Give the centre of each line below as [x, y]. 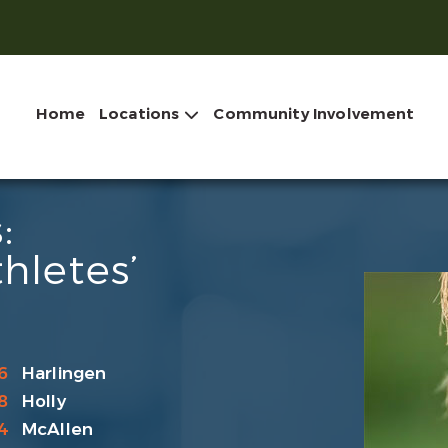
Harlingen [64, 373]
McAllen [57, 429]
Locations [139, 114]
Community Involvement [314, 114]
